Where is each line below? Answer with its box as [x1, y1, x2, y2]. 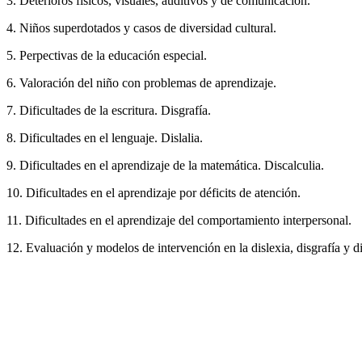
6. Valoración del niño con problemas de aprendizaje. [6, 76, 276, 90]
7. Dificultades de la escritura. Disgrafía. [6, 103, 211, 118]
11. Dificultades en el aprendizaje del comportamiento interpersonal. [6, 213, 351, 228]
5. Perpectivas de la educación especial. [6, 48, 207, 63]
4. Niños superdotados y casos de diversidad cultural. [6, 21, 276, 36]
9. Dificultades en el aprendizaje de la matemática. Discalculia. [6, 158, 324, 173]
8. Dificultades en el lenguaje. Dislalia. [6, 131, 203, 145]
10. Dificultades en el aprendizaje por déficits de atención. [6, 186, 301, 200]
